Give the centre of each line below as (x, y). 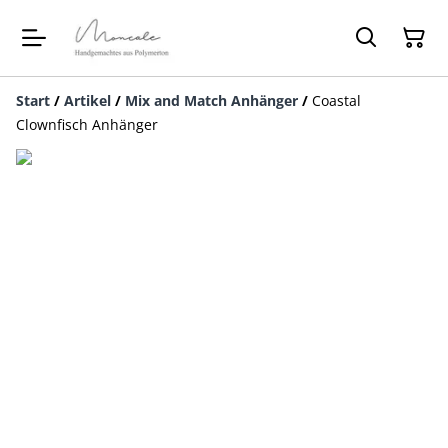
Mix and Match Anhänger (211, 100)
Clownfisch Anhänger (87, 124)
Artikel (87, 100)
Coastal (336, 100)
